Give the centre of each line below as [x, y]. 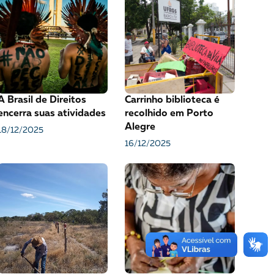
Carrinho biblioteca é [172, 100]
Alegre [140, 127]
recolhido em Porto [169, 114]
